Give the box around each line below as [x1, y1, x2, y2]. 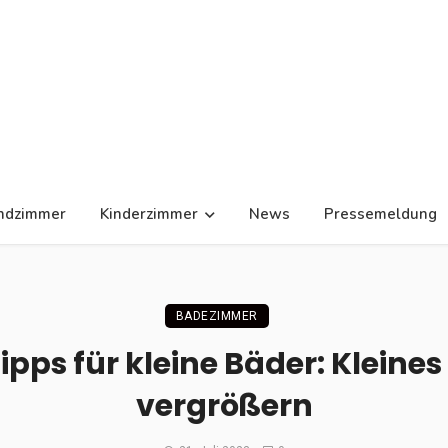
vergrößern [135, 384, 313, 426]
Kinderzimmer [100, 203, 199, 224]
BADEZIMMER [175, 308, 258, 323]
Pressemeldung [323, 203, 437, 224]
